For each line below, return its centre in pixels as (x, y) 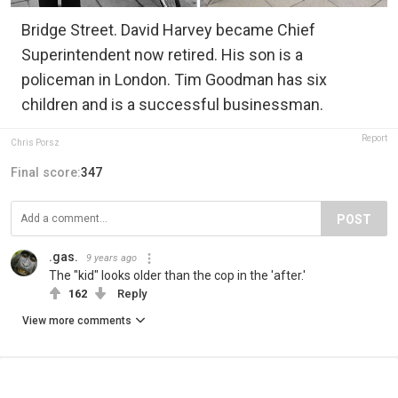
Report (374, 139)
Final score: (46, 173)
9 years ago (111, 259)
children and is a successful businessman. (172, 105)
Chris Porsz (35, 143)
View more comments (77, 321)
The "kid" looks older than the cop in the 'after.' (177, 276)
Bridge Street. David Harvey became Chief (168, 30)
